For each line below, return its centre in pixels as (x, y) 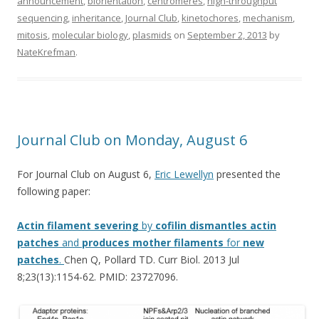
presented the (247, 174)
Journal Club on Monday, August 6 (132, 140)
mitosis (32, 35)
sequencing (42, 18)
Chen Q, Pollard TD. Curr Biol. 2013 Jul (152, 260)
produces (106, 243)
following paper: (54, 192)
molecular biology (90, 35)
